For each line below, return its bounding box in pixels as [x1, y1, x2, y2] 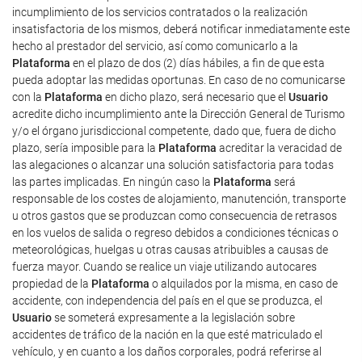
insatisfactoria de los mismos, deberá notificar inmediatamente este [12, 23, 350, 36]
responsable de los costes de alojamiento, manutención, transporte [12, 192, 346, 205]
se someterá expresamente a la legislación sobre [52, 311, 295, 324]
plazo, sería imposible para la [12, 141, 158, 154]
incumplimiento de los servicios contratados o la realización [12, 6, 308, 19]
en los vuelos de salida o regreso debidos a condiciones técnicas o [12, 226, 339, 239]
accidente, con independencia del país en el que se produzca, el [12, 294, 322, 307]
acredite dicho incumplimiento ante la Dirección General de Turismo [12, 107, 345, 120]
